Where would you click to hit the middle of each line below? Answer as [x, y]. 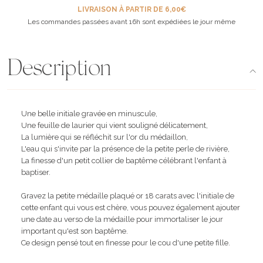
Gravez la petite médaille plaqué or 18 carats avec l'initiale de [128, 195]
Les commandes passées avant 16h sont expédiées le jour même [131, 21]
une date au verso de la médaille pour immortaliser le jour [122, 219]
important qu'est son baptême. [75, 231]
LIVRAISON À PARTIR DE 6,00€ [131, 9]
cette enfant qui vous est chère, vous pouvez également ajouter [131, 207]
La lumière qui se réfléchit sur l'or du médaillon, [104, 137]
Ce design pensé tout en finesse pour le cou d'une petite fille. [126, 242]
